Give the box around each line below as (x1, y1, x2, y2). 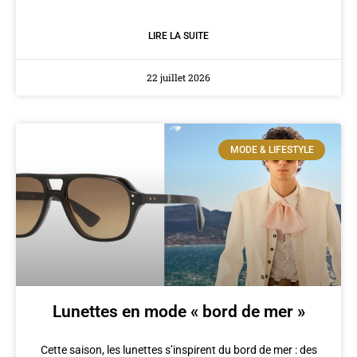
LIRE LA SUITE (148, 29, 209, 41)
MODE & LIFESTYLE (229, 143, 314, 155)
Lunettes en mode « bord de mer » (52, 301, 305, 321)
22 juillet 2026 (147, 70, 210, 84)
